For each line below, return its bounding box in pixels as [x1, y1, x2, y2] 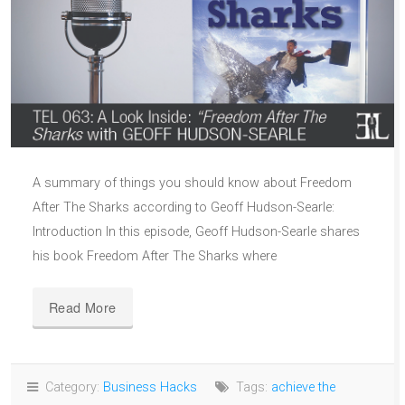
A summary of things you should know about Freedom [33, 174, 352, 191]
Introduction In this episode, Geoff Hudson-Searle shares [33, 223, 360, 240]
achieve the [271, 379, 335, 395]
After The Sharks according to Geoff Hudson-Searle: [33, 199, 334, 215]
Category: [38, 379, 103, 395]
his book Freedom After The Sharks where [33, 248, 277, 264]
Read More [49, 297, 117, 316]
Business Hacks [103, 379, 197, 395]
